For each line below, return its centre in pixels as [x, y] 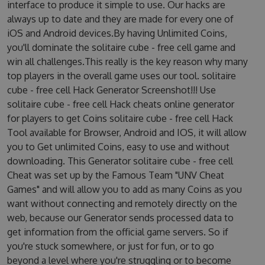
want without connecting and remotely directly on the [122, 203]
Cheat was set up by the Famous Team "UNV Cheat [115, 175]
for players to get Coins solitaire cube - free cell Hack [120, 118]
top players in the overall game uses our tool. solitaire [121, 76]
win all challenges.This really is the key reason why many [127, 62]
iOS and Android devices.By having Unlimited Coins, [117, 33]
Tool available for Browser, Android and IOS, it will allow [127, 132]
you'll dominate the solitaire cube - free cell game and [121, 47]
